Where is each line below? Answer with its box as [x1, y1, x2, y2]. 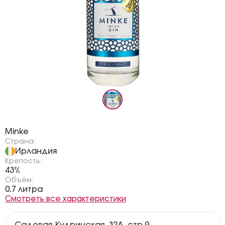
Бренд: [5, 119, 31, 126]
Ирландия [15, 147, 57, 155]
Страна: [5, 138, 36, 145]
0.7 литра [5, 185, 43, 193]
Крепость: [5, 158, 42, 165]
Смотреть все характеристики [5, 195, 126, 203]
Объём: [5, 177, 34, 184]
